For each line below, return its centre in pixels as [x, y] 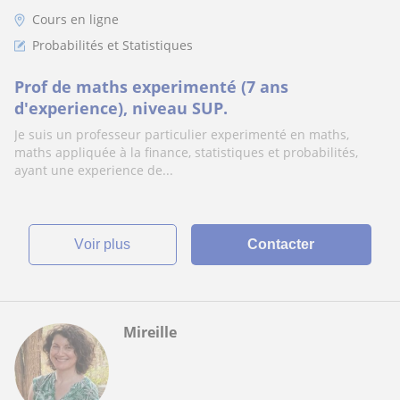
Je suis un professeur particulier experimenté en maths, [182, 134]
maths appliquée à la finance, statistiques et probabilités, [186, 152]
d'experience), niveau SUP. [121, 108]
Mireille [150, 332]
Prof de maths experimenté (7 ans [151, 87]
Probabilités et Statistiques [112, 45]
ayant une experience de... [94, 170]
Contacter [281, 244]
